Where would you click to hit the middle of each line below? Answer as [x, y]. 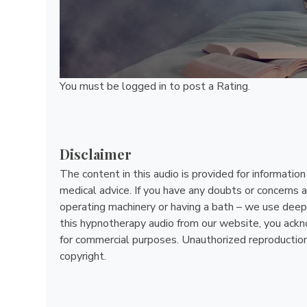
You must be [91, 86]
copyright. [83, 256]
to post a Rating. [208, 86]
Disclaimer [96, 153]
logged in [144, 86]
